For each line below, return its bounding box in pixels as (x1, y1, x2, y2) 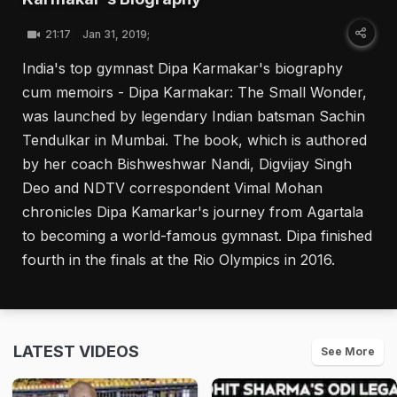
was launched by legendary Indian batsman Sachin (22, 107, 365, 125)
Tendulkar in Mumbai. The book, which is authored (22, 131, 367, 149)
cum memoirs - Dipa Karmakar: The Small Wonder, (22, 83, 367, 101)
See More (321, 345, 375, 358)
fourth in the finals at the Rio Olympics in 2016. (22, 251, 335, 269)
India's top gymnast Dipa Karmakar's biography (22, 59, 343, 77)
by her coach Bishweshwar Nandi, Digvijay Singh (22, 155, 352, 173)
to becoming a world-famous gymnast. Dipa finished (22, 227, 372, 245)
